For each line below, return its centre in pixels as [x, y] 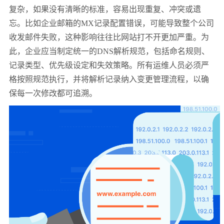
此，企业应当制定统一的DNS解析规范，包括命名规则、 [109, 51]
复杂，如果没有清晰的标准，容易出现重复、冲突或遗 [105, 9]
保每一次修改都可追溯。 [53, 93]
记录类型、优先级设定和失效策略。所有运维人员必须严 [109, 65]
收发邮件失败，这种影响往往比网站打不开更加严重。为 [109, 37]
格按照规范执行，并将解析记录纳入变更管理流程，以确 [109, 79]
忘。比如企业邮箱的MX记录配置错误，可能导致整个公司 [111, 23]
